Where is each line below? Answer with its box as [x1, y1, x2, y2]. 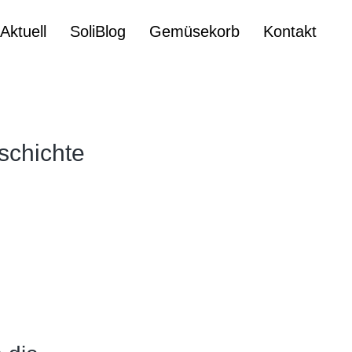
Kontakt [263, 23, 317, 40]
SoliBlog [70, 23, 126, 40]
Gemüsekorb [149, 23, 240, 40]
